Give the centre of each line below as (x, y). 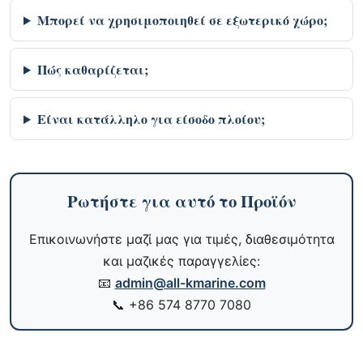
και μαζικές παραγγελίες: (181, 261)
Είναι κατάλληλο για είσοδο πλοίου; (151, 119)
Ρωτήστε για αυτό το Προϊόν (181, 201)
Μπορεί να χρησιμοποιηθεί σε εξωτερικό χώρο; (182, 20)
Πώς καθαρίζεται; (92, 69)
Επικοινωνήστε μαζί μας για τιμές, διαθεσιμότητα (181, 239)
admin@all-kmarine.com (190, 283)
